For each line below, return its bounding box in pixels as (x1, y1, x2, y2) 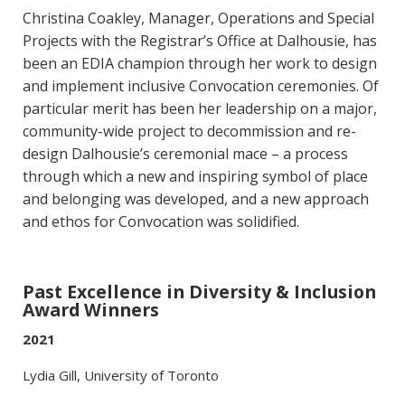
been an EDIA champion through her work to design (23, 53, 377, 74)
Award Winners (23, 297, 159, 323)
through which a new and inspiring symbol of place (23, 166, 368, 187)
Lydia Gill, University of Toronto (23, 366, 219, 385)
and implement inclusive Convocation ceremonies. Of (23, 76, 379, 97)
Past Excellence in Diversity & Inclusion (23, 279, 376, 305)
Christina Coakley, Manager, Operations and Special (23, 8, 374, 29)
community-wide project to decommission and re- (23, 121, 356, 142)
